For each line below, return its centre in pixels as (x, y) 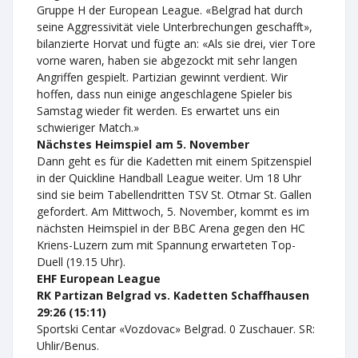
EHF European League (99, 278)
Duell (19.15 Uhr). (81, 262)
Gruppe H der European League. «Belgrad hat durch (170, 10)
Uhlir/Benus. (68, 346)
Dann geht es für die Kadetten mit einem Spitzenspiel (174, 161)
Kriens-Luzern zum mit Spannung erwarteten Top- (166, 245)
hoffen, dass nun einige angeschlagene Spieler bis (165, 94)
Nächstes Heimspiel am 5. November (143, 144)
